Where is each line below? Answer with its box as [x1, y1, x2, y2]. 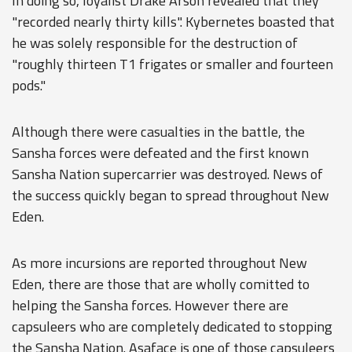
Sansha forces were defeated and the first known [12, 142, 309, 163]
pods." [12, 75, 46, 96]
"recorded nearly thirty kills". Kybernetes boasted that [12, 11, 335, 32]
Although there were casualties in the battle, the [12, 121, 305, 142]
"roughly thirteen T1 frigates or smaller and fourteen [12, 53, 333, 75]
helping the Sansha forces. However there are [12, 295, 288, 316]
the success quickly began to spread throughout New [12, 185, 329, 206]
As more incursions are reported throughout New [12, 252, 307, 273]
